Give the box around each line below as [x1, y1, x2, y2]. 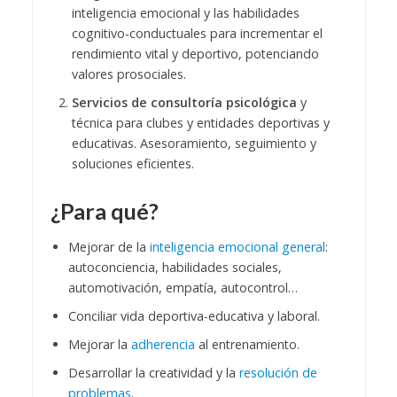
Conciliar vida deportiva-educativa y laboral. [67, 307, 320, 324]
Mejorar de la [67, 237, 150, 255]
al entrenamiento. [194, 335, 300, 353]
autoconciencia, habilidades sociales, [67, 258, 282, 276]
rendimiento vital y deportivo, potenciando [71, 44, 319, 62]
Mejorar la [67, 335, 131, 353]
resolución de [238, 363, 317, 381]
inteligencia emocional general [149, 237, 325, 255]
